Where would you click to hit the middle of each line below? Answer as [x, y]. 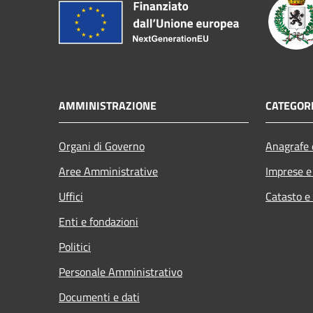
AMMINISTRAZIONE [108, 105]
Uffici [71, 196]
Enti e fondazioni [99, 221]
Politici [75, 246]
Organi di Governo [102, 146]
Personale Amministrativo [121, 271]
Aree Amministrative [108, 171]
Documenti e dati [99, 297]
